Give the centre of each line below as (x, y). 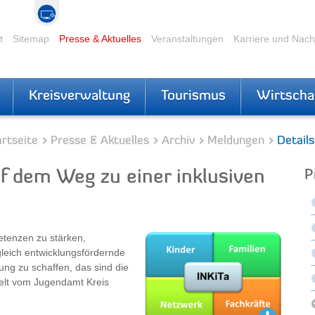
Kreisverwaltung (79, 96)
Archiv (178, 141)
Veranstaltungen (187, 38)
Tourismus (193, 96)
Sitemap (31, 38)
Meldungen (236, 141)
